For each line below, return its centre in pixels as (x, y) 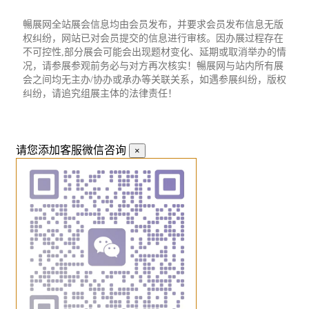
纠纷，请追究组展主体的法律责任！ (100, 94)
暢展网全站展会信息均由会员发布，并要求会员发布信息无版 (153, 25)
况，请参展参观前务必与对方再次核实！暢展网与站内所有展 (153, 66)
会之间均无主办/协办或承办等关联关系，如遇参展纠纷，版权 (154, 80)
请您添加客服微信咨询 (72, 150)
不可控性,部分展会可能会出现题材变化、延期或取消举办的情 (154, 52)
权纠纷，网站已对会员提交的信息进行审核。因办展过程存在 (153, 39)
